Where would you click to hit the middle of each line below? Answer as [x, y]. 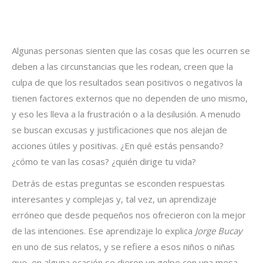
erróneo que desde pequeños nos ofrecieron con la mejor [129, 215]
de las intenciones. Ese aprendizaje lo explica [103, 231]
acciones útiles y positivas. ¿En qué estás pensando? [118, 146]
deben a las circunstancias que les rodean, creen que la [122, 66]
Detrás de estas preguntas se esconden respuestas [118, 183]
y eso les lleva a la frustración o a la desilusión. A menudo [126, 114]
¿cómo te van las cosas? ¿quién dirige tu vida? [104, 161]
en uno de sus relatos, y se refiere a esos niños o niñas [123, 247]
